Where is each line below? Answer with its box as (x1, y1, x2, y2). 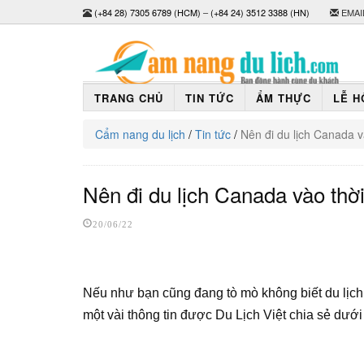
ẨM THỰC (256, 89, 311, 106)
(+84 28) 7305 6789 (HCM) (94, 6, 201, 19)
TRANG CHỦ (94, 89, 163, 106)
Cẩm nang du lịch (95, 126, 185, 142)
